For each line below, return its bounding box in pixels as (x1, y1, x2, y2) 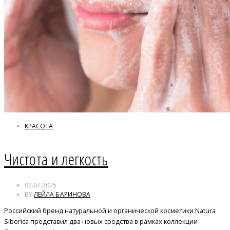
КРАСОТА (25, 122, 53, 131)
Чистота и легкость (4, 147, 108, 170)
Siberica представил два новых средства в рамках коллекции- (4, 217, 200, 226)
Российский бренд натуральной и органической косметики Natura (4, 206, 216, 216)
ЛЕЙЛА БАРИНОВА (34, 190, 90, 199)
